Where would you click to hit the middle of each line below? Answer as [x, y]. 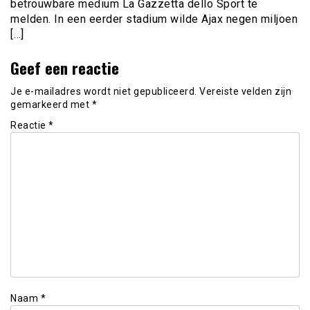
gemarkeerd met [51, 104]
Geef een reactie [65, 68]
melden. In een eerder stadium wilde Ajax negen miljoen [154, 19]
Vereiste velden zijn [245, 91]
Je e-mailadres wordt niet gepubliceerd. [104, 91]
